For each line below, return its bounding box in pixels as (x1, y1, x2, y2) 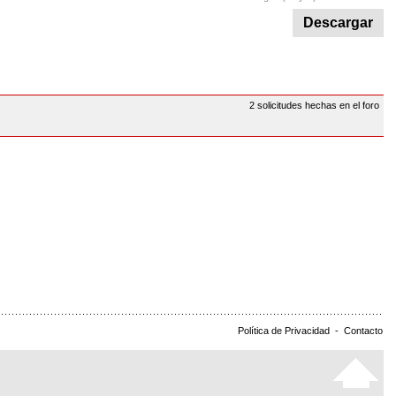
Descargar (300, 15, 377, 30)
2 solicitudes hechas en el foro (249, 100, 379, 110)
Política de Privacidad (238, 325, 330, 336)
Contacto (344, 325, 383, 336)
